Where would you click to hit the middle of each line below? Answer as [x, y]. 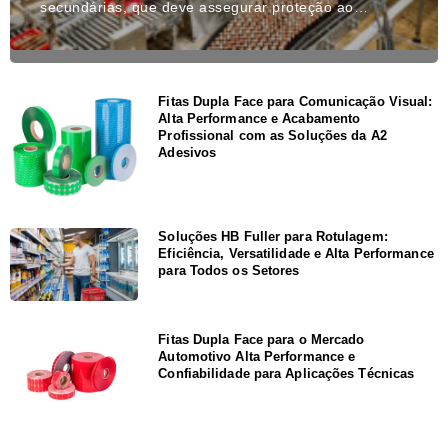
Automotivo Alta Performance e [257, 356]
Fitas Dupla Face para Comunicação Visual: [295, 101]
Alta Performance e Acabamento [259, 118]
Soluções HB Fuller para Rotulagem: [273, 236]
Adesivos [187, 152]
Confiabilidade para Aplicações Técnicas [286, 373]
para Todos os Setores [229, 270]
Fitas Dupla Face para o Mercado [261, 339]
